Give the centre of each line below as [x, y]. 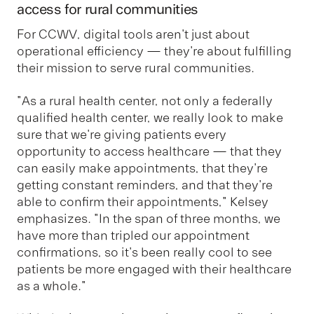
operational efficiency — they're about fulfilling [154, 52]
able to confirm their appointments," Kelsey [143, 202]
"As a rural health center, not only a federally [145, 101]
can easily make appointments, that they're [142, 168]
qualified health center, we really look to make [150, 117]
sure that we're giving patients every [122, 134]
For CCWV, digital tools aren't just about [133, 35]
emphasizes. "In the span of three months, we [149, 218]
